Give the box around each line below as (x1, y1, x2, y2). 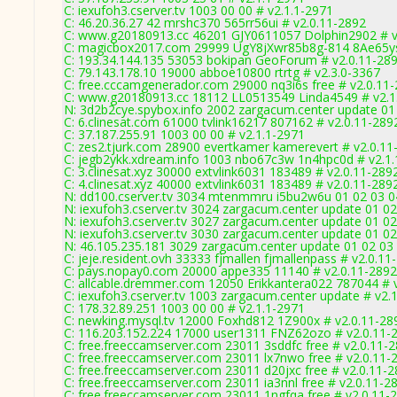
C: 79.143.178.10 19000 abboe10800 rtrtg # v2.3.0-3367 (64, 64, 380, 81)
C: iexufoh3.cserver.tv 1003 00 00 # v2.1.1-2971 (64, 2, 333, 19)
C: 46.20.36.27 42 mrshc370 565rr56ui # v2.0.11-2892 (64, 14, 366, 31)
